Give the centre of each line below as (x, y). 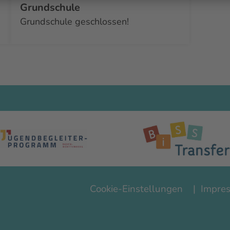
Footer (98, 183)
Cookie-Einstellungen (136, 189)
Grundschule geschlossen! (74, 21)
